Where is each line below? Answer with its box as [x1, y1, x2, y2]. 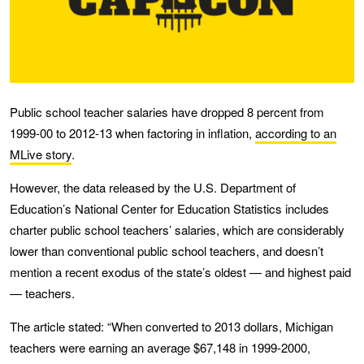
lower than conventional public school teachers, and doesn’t [10, 241, 323, 259]
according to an [255, 123, 336, 141]
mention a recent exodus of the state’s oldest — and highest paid [10, 262, 351, 280]
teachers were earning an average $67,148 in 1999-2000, [10, 338, 310, 356]
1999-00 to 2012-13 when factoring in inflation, [10, 123, 255, 141]
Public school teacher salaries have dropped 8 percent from [10, 102, 324, 120]
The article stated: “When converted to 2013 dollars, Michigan [10, 317, 333, 335]
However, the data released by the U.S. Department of [10, 178, 296, 196]
